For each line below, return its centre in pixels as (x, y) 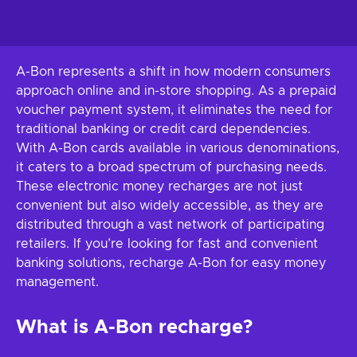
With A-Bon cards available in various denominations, (178, 148)
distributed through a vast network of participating (170, 225)
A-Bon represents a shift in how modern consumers (173, 72)
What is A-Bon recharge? (134, 328)
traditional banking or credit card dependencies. (163, 129)
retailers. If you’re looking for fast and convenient (167, 244)
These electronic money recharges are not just (159, 186)
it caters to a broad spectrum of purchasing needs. (171, 167)
